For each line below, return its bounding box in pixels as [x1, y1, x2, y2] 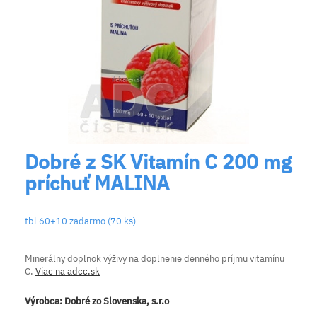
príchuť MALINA [25, 169, 170, 196]
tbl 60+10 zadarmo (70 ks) [25, 214, 136, 227]
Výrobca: [25, 294, 64, 307]
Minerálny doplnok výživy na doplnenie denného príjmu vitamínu [25, 252, 284, 265]
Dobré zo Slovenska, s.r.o [64, 294, 169, 307]
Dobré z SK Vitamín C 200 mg [25, 148, 292, 175]
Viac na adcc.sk [35, 265, 100, 277]
